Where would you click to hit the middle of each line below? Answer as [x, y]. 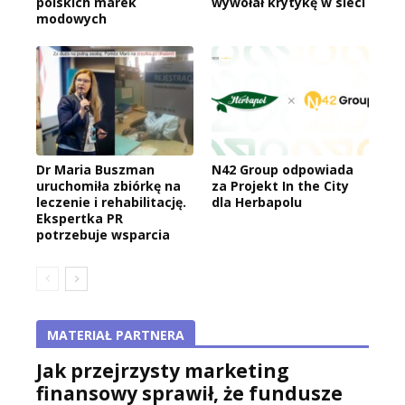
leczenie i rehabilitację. [111, 202]
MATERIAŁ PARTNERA [116, 335]
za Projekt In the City [280, 186]
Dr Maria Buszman [95, 170]
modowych [71, 18]
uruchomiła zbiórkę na [108, 186]
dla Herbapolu [257, 202]
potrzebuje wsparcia [103, 235]
